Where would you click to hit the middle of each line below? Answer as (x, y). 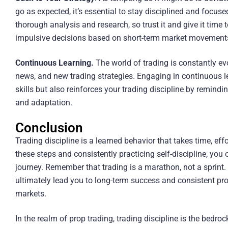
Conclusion (49, 128)
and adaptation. (44, 102)
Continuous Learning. (54, 63)
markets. (31, 194)
